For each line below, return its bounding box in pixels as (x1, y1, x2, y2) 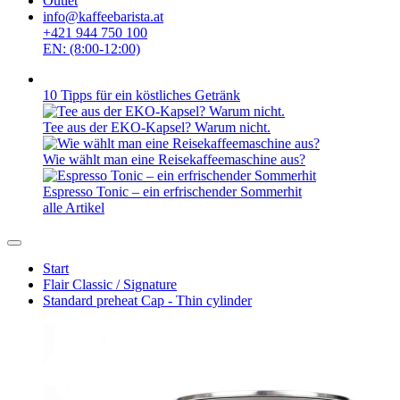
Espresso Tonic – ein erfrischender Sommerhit (43, 184, 302, 199)
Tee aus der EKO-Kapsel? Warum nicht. (43, 120, 271, 135)
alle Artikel (43, 200, 104, 215)
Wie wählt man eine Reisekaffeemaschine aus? (43, 152, 305, 167)
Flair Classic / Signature (43, 277, 177, 292)
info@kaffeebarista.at (43, 9, 163, 24)
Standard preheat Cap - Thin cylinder (43, 293, 252, 308)
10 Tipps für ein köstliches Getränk (43, 87, 240, 103)
